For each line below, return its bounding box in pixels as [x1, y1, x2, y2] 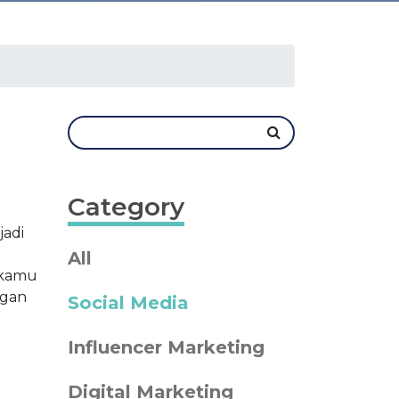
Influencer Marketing [68, 337, 265, 358]
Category [68, 191, 184, 222]
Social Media [68, 292, 189, 313]
